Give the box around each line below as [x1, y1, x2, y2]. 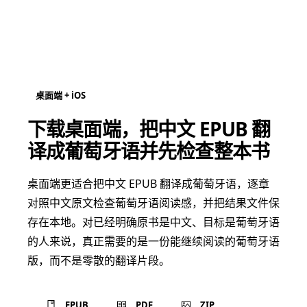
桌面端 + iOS [36, 89, 86, 101]
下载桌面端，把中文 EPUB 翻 [27, 116, 271, 142]
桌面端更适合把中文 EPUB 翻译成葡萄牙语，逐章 [27, 176, 269, 191]
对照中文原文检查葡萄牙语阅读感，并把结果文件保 [27, 195, 280, 210]
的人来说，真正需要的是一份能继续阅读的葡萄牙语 [27, 234, 280, 249]
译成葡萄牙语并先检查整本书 [27, 138, 270, 164]
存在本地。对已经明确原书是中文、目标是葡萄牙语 [27, 214, 280, 230]
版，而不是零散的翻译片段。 [27, 253, 170, 268]
